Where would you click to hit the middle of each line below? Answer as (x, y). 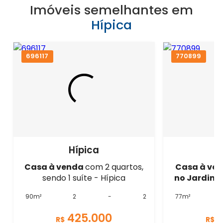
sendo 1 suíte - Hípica (84, 178)
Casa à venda (55, 167)
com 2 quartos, (114, 167)
